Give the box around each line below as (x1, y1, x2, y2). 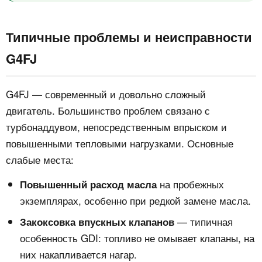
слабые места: (6, 152, 74, 167)
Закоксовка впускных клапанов (20, 215, 174, 229)
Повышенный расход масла (20, 177, 157, 192)
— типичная (174, 214, 233, 229)
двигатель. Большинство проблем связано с (6, 103, 210, 118)
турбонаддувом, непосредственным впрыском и (6, 119, 227, 135)
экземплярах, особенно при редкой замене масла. (20, 193, 251, 208)
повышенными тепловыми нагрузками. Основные (6, 136, 233, 151)
